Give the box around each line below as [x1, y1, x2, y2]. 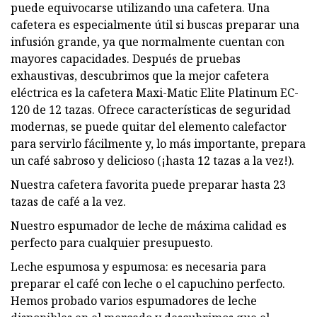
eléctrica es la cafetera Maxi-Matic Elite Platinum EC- [11, 84, 299, 100]
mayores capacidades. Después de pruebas [11, 50, 241, 67]
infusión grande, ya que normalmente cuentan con [11, 33, 284, 50]
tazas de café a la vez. [11, 193, 126, 209]
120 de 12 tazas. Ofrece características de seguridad [11, 101, 291, 117]
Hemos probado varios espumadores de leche [11, 292, 257, 309]
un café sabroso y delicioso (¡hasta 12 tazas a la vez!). [11, 152, 294, 168]
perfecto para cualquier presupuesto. [11, 234, 213, 250]
